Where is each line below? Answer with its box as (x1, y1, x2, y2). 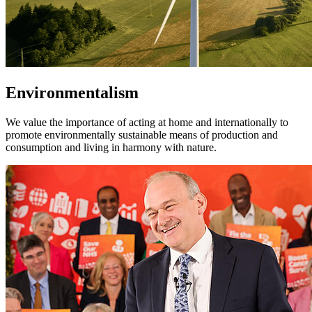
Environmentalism (6, 83, 139, 102)
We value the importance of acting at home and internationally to (6, 116, 288, 128)
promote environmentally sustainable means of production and (6, 128, 278, 141)
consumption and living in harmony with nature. (6, 141, 217, 153)
